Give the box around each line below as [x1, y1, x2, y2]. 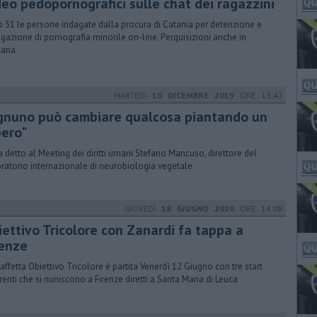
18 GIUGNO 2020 [161, 203, 234, 214]
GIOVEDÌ [125, 203, 161, 214]
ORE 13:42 [234, 90, 283, 100]
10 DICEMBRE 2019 [152, 90, 234, 100]
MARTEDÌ [114, 90, 152, 100]
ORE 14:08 [234, 203, 283, 214]
